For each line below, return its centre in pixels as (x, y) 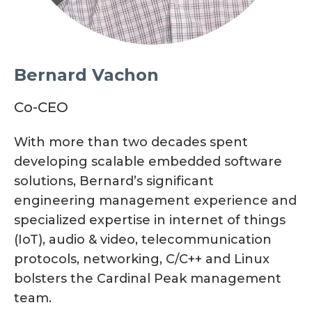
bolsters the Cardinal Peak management (148, 279)
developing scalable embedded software (148, 162)
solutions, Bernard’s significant (114, 181)
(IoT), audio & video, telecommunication (143, 240)
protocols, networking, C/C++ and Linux (142, 259)
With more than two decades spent (131, 142)
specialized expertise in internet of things (150, 220)
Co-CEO (41, 108)
